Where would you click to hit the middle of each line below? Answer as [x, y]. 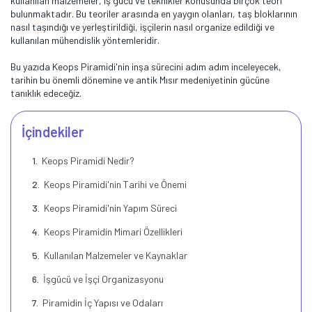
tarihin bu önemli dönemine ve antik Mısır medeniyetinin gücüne [140, 80]
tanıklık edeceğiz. [46, 93]
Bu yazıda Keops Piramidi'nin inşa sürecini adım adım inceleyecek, [146, 67]
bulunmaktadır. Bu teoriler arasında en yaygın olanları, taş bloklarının [154, 14]
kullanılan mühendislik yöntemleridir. [85, 40]
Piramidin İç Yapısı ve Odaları [101, 303]
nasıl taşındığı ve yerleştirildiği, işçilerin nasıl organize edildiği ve [142, 27]
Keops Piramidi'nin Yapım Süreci [109, 208]
